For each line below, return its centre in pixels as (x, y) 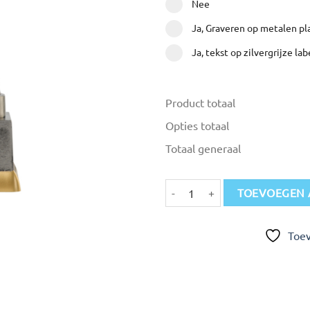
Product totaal (200, 102)
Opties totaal (197, 125)
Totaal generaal (203, 148)
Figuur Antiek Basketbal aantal (231, 186)
